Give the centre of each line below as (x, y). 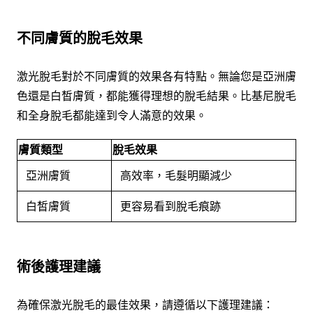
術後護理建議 (59, 267)
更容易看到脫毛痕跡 (170, 206)
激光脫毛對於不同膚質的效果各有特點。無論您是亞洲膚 (156, 77)
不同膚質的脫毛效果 (80, 38)
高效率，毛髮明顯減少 (176, 176)
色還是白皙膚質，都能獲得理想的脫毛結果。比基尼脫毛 (156, 96)
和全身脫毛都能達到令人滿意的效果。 (112, 116)
